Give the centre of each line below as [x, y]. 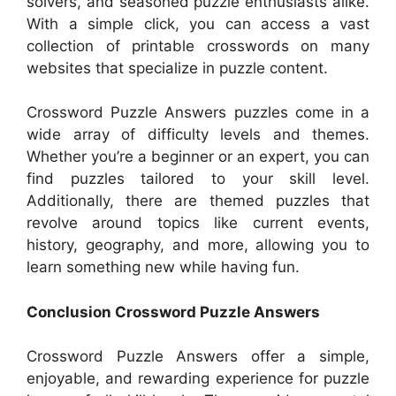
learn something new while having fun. [163, 267]
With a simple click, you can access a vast [198, 23]
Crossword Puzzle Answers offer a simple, [198, 357]
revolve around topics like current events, [198, 223]
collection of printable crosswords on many [198, 46]
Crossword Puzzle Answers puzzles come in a [198, 113]
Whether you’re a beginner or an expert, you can [198, 157]
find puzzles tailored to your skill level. [198, 179]
